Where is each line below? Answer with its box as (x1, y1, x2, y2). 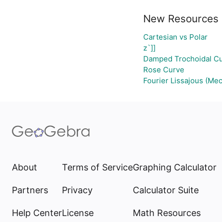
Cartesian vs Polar (143, 32, 208, 42)
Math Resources (133, 208, 201, 218)
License (62, 208, 94, 218)
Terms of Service (62, 162, 133, 172)
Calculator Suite (133, 185, 199, 195)
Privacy (62, 185, 93, 195)
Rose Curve (143, 65, 184, 74)
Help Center (12, 208, 62, 218)
